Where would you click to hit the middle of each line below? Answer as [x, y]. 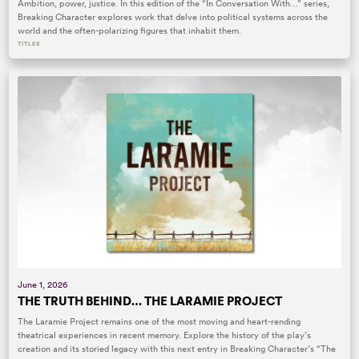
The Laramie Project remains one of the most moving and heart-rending [159, 321]
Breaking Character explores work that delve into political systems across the [173, 16]
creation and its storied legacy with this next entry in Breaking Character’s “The [177, 348]
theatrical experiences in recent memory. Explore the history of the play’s [165, 335]
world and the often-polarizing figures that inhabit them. [130, 30]
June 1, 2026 [43, 284]
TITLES [29, 43]
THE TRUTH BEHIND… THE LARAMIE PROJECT [150, 301]
